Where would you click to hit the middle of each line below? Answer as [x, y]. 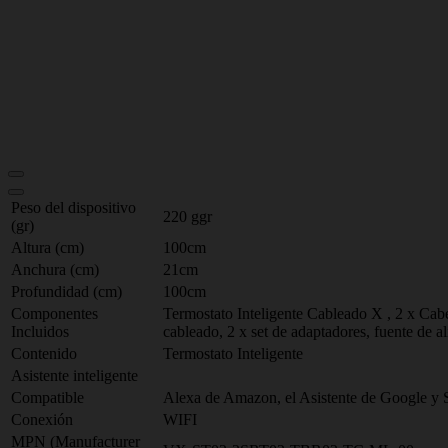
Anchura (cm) [55, 269]
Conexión [42, 419]
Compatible [47, 397]
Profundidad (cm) [66, 291]
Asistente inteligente [74, 375]
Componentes [54, 313]
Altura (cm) [47, 247]
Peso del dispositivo [73, 207]
